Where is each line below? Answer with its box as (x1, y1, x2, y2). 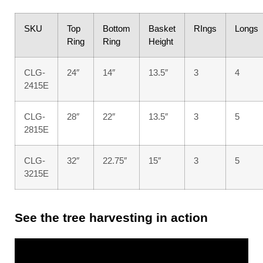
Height (149, 36, 173, 47)
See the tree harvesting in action (15, 210, 208, 224)
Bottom (103, 23, 130, 34)
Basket (149, 23, 176, 34)
